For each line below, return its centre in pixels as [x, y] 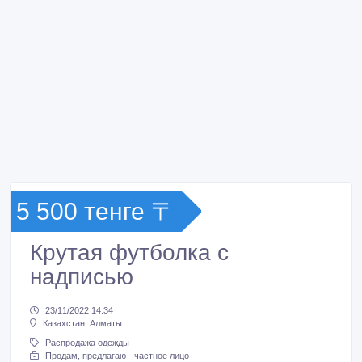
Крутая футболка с [129, 253]
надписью [82, 277]
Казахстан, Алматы [82, 324]
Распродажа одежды [87, 343]
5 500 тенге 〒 [96, 211]
